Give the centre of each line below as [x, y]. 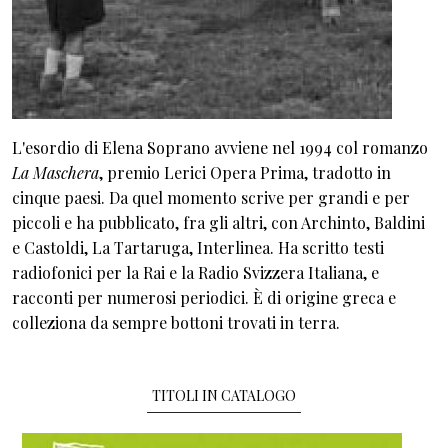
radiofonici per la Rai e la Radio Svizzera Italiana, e [195, 272]
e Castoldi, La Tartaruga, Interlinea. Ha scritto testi [198, 247]
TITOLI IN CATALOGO [224, 395]
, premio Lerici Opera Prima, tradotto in [245, 172]
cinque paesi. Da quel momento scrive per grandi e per [211, 197]
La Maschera [55, 172]
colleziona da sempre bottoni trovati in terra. [176, 322]
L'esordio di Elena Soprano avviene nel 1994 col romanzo [220, 147]
